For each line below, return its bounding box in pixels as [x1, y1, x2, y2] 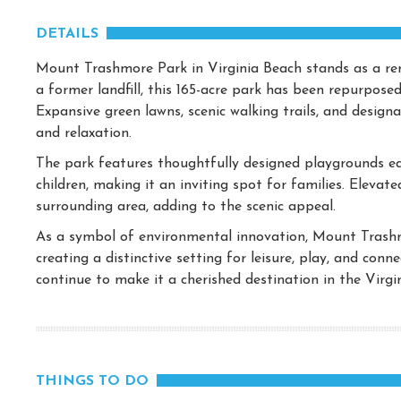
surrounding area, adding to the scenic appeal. [36, 200, 336, 215]
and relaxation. [36, 126, 132, 141]
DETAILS [36, 27, 98, 42]
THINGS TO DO [36, 374, 149, 389]
